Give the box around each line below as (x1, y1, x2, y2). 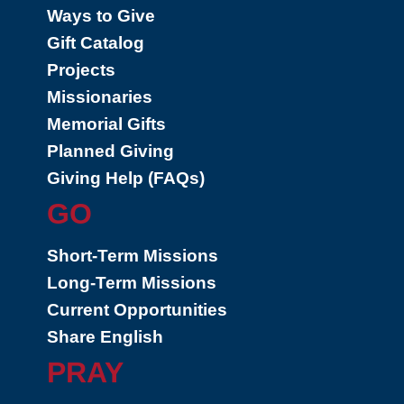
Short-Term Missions (47, 246, 218, 265)
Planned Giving (47, 142, 174, 161)
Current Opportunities (47, 300, 227, 319)
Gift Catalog (47, 33, 144, 52)
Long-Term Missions (47, 273, 216, 292)
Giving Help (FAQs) (47, 169, 205, 188)
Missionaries (47, 87, 152, 106)
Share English (47, 327, 163, 346)
